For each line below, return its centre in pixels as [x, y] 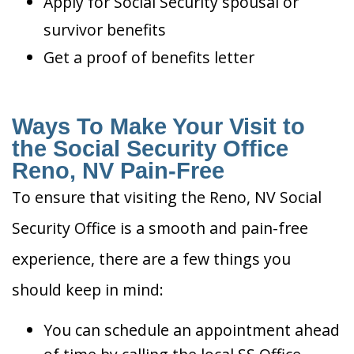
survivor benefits [105, 30]
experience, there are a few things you [151, 259]
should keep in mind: [88, 290]
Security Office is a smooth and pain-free [160, 228]
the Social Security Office [150, 149]
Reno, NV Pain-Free [118, 171]
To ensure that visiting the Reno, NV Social [167, 198]
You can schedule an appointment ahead [192, 330]
